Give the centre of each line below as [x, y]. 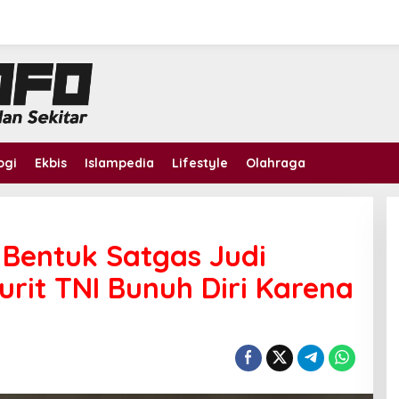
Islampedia [119, 163]
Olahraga [276, 163]
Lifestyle [200, 163]
